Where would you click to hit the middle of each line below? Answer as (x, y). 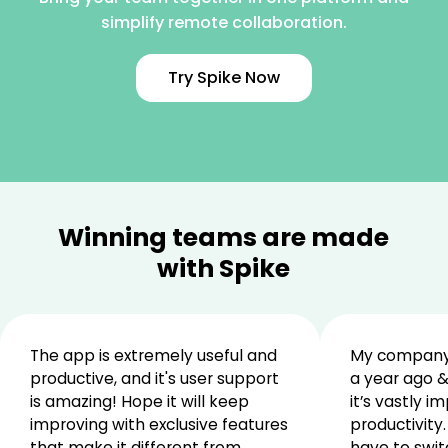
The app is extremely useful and (153, 356)
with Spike (224, 269)
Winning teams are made (224, 238)
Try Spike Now (224, 78)
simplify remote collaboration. (224, 22)
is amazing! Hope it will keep (139, 402)
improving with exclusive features (159, 425)
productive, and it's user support (154, 379)
